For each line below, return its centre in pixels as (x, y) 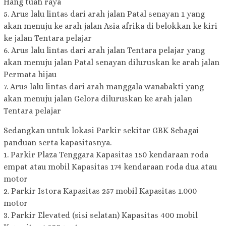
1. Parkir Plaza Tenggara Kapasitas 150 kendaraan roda (106, 155)
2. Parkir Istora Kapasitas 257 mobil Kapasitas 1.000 (100, 191)
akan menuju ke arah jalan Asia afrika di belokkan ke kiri (110, 26)
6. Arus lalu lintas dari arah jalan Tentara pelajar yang (104, 50)
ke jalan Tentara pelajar (48, 38)
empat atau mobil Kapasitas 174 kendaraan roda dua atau (110, 167)
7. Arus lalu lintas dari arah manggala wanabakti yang (104, 87)
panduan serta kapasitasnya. (58, 143)
